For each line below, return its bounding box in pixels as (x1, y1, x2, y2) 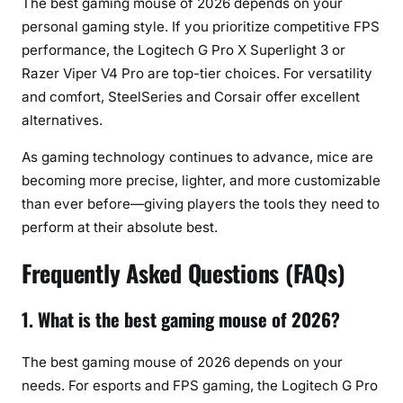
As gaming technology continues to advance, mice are (22, 148, 373, 166)
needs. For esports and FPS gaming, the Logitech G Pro (22, 376, 378, 394)
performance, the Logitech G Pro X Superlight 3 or (22, 40, 345, 58)
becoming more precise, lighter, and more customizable (22, 171, 381, 189)
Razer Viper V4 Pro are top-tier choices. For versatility (22, 64, 372, 82)
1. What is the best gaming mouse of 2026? (22, 306, 340, 334)
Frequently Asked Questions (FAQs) (22, 255, 345, 291)
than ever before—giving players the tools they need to (22, 194, 380, 212)
